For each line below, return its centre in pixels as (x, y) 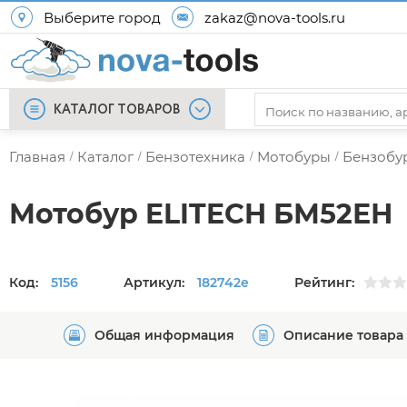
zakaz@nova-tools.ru (275, 17)
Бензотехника (195, 157)
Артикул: (156, 282)
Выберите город (102, 17)
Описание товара (343, 335)
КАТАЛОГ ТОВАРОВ (117, 110)
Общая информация (164, 335)
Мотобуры (294, 157)
